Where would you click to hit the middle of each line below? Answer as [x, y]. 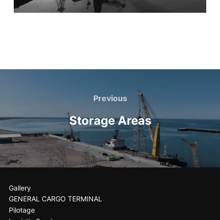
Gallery [20, 188]
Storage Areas [110, 120]
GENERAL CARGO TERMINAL [55, 199]
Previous [110, 98]
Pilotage [22, 210]
